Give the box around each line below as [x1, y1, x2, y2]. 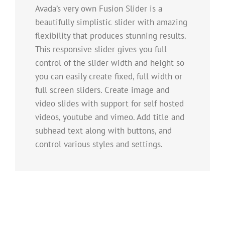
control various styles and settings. [35, 139, 163, 150]
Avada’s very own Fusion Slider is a [35, 3, 162, 15]
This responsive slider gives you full [35, 44, 167, 55]
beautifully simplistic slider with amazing [35, 17, 187, 28]
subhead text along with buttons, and [35, 125, 172, 137]
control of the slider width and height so [35, 57, 184, 69]
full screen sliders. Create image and [35, 84, 169, 96]
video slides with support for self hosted [35, 98, 184, 109]
